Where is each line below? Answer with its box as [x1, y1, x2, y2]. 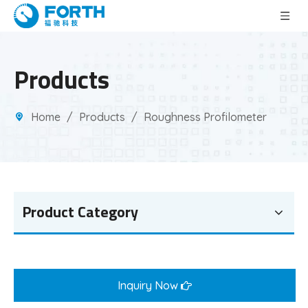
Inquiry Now [118, 278, 181, 292]
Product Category [22, 200, 138, 223]
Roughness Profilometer [144, 110, 267, 124]
